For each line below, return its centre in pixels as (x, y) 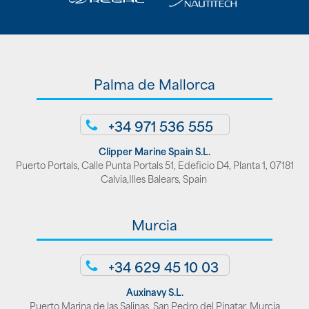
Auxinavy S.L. (154, 292)
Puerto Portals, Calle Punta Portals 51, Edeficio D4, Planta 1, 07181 (154, 165)
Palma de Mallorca (154, 84)
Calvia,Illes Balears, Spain (154, 179)
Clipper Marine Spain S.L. (154, 151)
